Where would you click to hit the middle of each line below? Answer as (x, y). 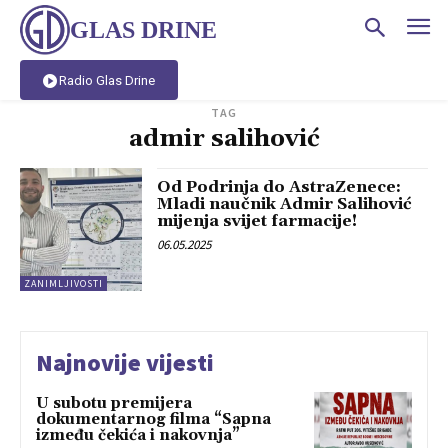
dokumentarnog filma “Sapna (153, 419)
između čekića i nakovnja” (138, 435)
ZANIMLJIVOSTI (63, 283)
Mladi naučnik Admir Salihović (285, 204)
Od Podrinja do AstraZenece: (279, 187)
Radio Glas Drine (107, 80)
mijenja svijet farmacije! (257, 221)
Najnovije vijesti (125, 362)
